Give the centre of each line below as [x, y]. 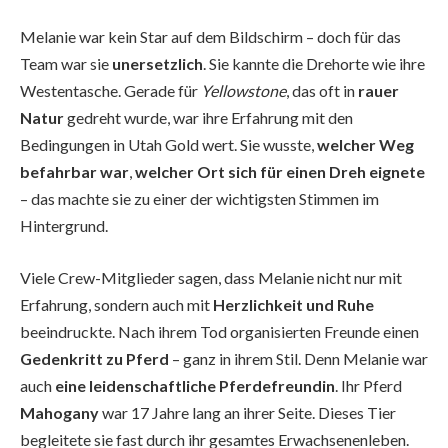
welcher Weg [365, 145]
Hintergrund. [64, 226]
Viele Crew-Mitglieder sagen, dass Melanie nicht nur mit [211, 277]
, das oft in [322, 91]
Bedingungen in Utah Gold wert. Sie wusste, [168, 145]
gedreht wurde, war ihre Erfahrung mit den [208, 118]
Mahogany [59, 412]
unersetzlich [157, 64]
